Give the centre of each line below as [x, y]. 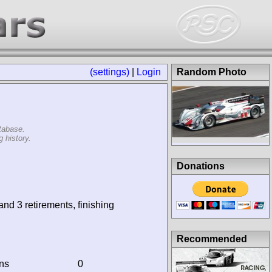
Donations [201, 166]
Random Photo [212, 72]
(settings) [110, 72]
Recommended [212, 239]
